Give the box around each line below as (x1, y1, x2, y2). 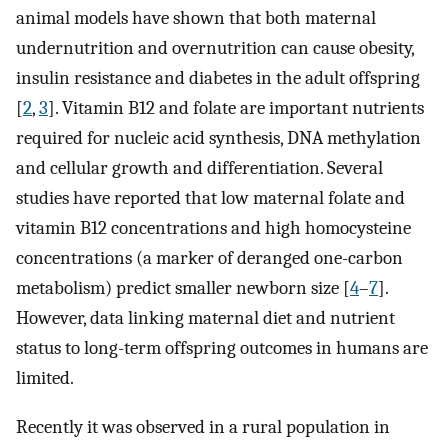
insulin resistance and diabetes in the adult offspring (16, 67, 420, 90)
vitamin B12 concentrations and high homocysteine (16, 217, 411, 240)
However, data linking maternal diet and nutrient (16, 307, 395, 330)
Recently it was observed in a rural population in (16, 415, 390, 438)
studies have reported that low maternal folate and (16, 187, 405, 210)
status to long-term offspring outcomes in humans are (16, 337, 428, 360)
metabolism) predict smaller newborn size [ (16, 277, 350, 300)
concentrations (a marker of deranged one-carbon (16, 247, 403, 270)
